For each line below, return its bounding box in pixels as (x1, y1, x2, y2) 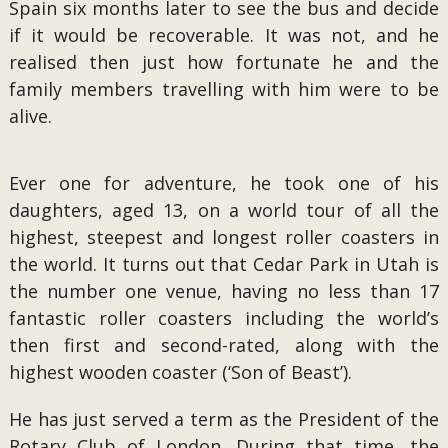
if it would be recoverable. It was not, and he (8, 23, 440, 47)
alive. (8, 104, 52, 128)
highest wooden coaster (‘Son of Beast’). (8, 360, 352, 384)
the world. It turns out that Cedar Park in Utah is (8, 252, 440, 276)
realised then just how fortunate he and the (8, 50, 440, 74)
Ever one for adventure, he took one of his (8, 171, 440, 195)
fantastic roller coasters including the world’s (8, 306, 440, 330)
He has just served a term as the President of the (8, 407, 440, 431)
